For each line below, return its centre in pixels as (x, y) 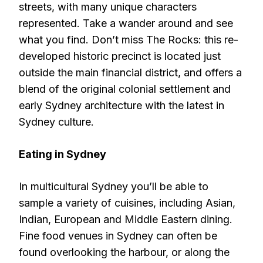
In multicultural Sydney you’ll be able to (114, 186)
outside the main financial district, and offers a (130, 73)
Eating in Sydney (63, 154)
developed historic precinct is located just (120, 56)
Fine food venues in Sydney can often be (118, 236)
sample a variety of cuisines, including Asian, (127, 203)
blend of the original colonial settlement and (125, 89)
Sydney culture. (56, 122)
